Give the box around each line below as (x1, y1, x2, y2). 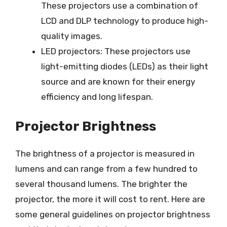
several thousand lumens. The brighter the (15, 178, 187, 189)
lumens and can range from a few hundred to (15, 163, 198, 174)
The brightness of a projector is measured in (15, 148, 195, 159)
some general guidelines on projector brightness (15, 209, 210, 219)
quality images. (41, 31, 102, 41)
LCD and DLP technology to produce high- (41, 16, 208, 26)
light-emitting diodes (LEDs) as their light (41, 61, 208, 71)
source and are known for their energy (41, 77, 195, 87)
